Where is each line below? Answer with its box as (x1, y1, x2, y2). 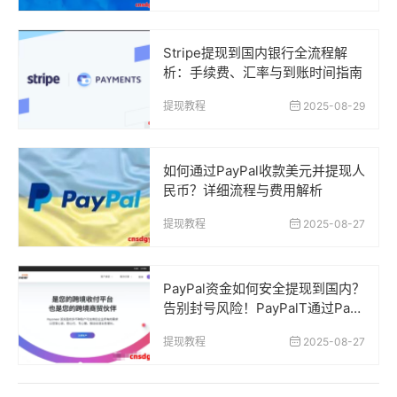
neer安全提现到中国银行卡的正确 (163, 319, 365, 337)
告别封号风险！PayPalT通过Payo (163, 300, 365, 317)
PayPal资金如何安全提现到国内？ (163, 280, 365, 298)
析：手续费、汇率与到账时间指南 (163, 64, 362, 82)
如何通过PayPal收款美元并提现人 (163, 162, 365, 180)
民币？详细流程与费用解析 (163, 182, 323, 199)
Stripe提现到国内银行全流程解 (163, 44, 347, 62)
